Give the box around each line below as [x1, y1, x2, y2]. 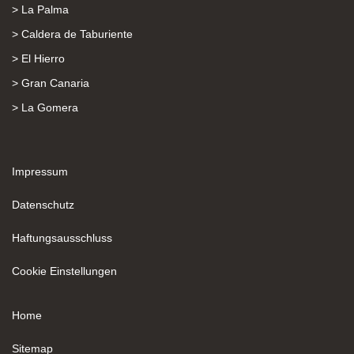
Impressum [12, 165, 68, 178]
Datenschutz [12, 198, 74, 211]
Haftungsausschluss [12, 232, 112, 244]
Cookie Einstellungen [12, 265, 117, 277]
